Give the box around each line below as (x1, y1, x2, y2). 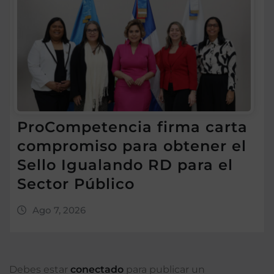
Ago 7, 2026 (32, 204, 86, 216)
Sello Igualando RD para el (17, 155, 233, 174)
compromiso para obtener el (17, 136, 246, 155)
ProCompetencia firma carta (17, 117, 248, 136)
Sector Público (17, 174, 135, 193)
